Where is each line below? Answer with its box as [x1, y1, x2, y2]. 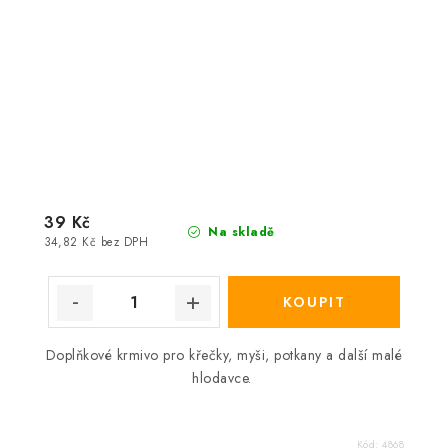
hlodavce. [192, 368, 256, 388]
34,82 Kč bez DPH [44, 234, 148, 251]
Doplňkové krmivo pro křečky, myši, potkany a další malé [45, 345, 403, 365]
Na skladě [203, 223, 275, 241]
